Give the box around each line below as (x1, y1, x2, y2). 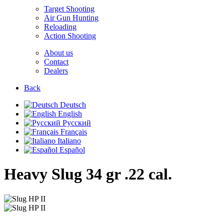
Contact (44, 57, 68, 66)
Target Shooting (44, 4, 94, 13)
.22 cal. (124, 165, 172, 183)
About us (44, 48, 73, 57)
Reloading (44, 22, 76, 31)
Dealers (44, 66, 68, 75)
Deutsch (58, 100, 86, 109)
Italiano (55, 136, 81, 145)
